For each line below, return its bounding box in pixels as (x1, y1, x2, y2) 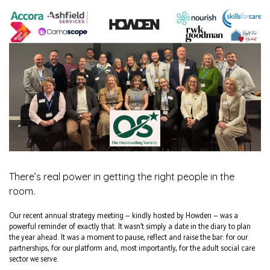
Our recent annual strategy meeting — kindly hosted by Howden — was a (9, 210, 238, 220)
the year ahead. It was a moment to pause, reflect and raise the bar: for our (9, 232, 248, 242)
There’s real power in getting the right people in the (9, 170, 234, 183)
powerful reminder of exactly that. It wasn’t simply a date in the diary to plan (9, 221, 251, 231)
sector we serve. (9, 254, 58, 263)
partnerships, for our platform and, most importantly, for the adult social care (9, 243, 255, 253)
